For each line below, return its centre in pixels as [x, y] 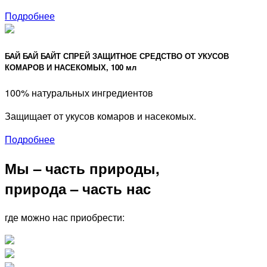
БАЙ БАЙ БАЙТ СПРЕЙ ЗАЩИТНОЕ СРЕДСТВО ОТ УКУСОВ [117, 55]
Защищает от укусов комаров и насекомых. [100, 116]
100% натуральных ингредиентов [79, 92]
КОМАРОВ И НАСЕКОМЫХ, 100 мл [71, 67]
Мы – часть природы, [82, 168]
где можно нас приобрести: [65, 217]
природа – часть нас [78, 188]
